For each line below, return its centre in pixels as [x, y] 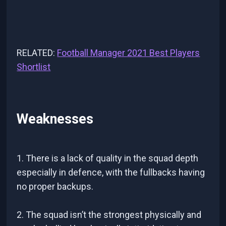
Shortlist [34, 67]
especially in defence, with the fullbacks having [111, 172]
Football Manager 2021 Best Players [129, 52]
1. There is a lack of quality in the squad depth [108, 158]
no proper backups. [55, 186]
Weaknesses [55, 119]
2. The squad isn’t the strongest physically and [109, 214]
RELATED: [37, 52]
